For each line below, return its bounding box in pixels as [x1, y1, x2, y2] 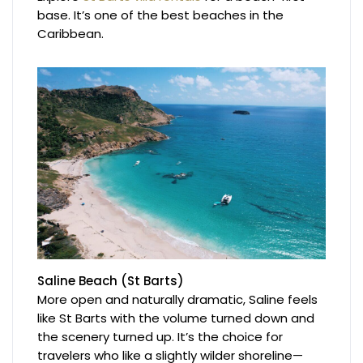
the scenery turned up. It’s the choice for [37, 327, 284, 345]
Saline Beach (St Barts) [37, 271, 185, 289]
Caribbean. [37, 24, 105, 42]
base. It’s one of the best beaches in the [37, 6, 284, 23]
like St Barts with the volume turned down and [37, 309, 315, 327]
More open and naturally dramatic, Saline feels [37, 290, 318, 308]
